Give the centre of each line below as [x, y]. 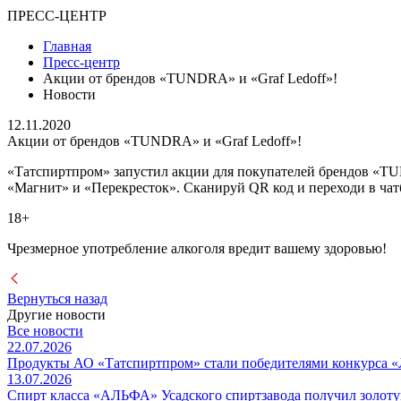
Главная [67, 47]
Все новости [45, 331]
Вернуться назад [57, 299]
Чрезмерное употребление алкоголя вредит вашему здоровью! [197, 249]
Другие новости [56, 315]
